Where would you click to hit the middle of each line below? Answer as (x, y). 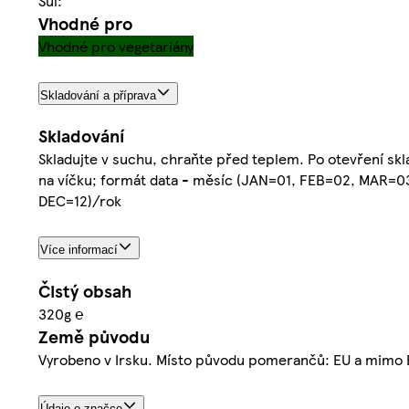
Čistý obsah (85, 291)
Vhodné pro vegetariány (116, 46)
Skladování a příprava (98, 95)
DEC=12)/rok (80, 201)
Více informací (79, 250)
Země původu (94, 337)
